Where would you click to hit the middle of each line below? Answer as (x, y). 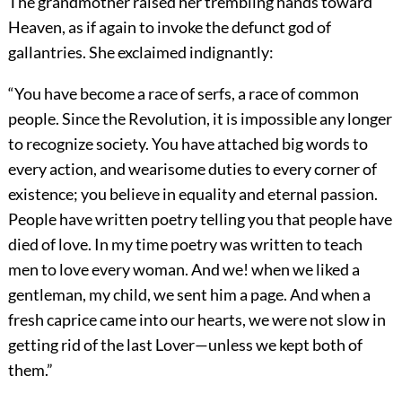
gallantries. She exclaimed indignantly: (140, 52)
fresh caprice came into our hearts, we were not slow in (197, 320)
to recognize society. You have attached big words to (188, 144)
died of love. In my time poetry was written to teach (185, 245)
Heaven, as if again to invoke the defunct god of (169, 27)
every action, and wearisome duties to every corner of (192, 169)
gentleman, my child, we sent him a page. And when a (189, 295)
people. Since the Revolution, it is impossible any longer (200, 119)
